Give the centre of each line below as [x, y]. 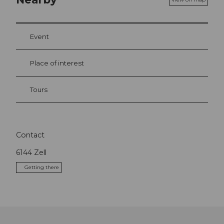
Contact [30, 135]
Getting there [42, 167]
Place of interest [57, 63]
